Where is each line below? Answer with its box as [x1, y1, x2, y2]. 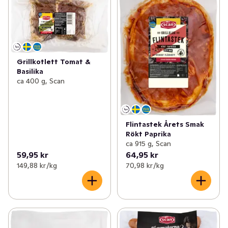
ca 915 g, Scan [125, 139, 171, 149]
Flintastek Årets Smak [125, 120, 204, 129]
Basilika [17, 67, 43, 76]
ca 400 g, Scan [17, 76, 65, 86]
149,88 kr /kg [17, 161, 57, 170]
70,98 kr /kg [125, 161, 164, 170]
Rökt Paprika [125, 129, 171, 139]
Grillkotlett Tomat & [17, 57, 91, 67]
